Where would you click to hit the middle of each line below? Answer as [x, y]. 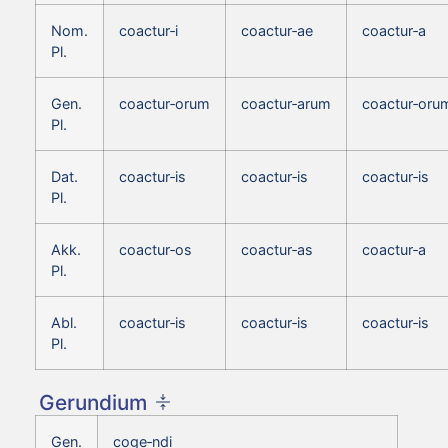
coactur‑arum [286, 103]
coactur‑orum [164, 103]
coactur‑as [277, 249]
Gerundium [93, 402]
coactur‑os [155, 249]
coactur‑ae [277, 30]
